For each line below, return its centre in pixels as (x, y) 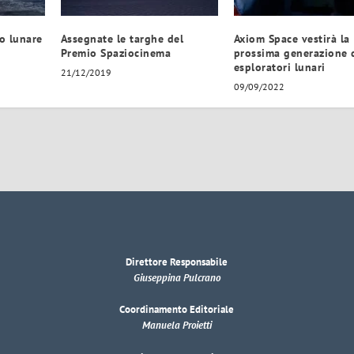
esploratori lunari (279, 67)
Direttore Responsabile (177, 262)
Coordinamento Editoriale (177, 310)
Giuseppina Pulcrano (177, 277)
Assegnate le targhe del (122, 38)
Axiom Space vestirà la (292, 38)
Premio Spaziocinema (116, 53)
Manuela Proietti (177, 326)
